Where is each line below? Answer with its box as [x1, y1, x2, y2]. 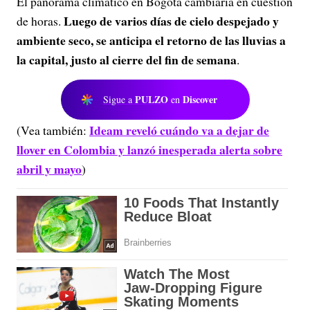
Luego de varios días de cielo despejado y [64, 12, 279, 30]
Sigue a [103, 93, 135, 106]
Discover [183, 92, 217, 107]
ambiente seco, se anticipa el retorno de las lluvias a [17, 31, 286, 49]
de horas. [17, 12, 64, 29]
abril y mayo [17, 160, 82, 178]
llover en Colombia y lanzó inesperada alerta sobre [17, 140, 282, 158]
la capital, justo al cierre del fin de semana [17, 51, 237, 69]
